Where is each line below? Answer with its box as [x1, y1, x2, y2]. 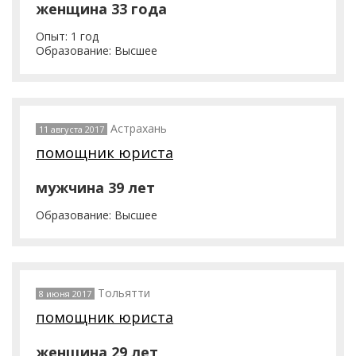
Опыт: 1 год [36, 29, 99, 44]
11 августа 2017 [39, 123, 104, 135]
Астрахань [110, 121, 167, 136]
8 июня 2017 [39, 288, 91, 300]
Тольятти [98, 285, 150, 300]
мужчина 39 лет [36, 178, 155, 197]
